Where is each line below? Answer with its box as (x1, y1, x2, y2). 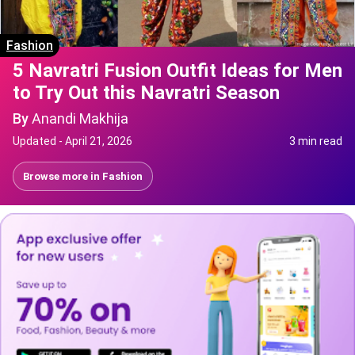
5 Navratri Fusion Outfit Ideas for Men (13, 59, 342, 82)
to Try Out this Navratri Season (13, 82, 280, 105)
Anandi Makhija (32, 110, 128, 128)
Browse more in (23, 170, 102, 183)
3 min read (289, 135, 342, 148)
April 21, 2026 (65, 135, 132, 148)
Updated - (13, 135, 65, 148)
